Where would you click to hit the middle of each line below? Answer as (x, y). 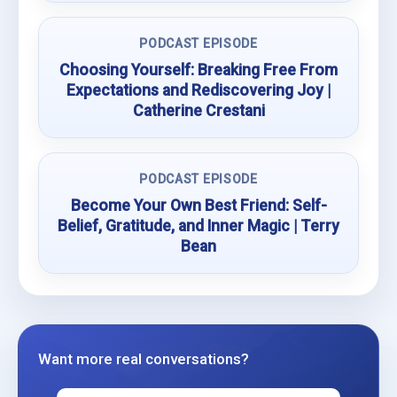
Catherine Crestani (198, 111)
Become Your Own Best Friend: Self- (198, 206)
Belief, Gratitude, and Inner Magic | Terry (198, 226)
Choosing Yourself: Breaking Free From (198, 70)
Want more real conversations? (144, 359)
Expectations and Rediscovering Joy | (198, 90)
